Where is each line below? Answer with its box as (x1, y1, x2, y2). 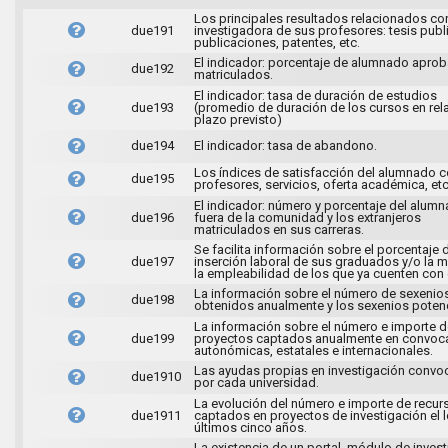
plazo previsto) (193, 111, 282, 127)
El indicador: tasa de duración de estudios (193, 87, 437, 103)
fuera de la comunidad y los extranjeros (193, 209, 421, 225)
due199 (130, 330, 174, 346)
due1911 (130, 407, 181, 423)
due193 (130, 99, 174, 115)
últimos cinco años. (193, 419, 307, 435)
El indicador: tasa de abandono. (193, 137, 377, 153)
